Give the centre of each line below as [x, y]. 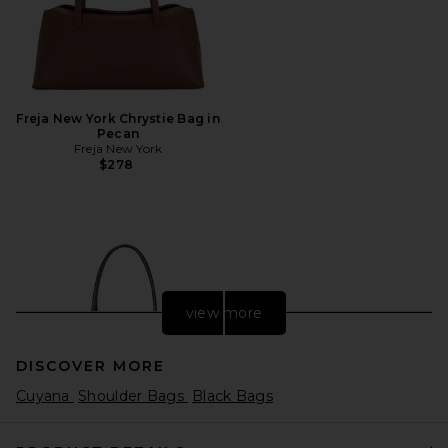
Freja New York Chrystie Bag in [118, 118]
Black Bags [233, 395]
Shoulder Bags [133, 395]
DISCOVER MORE [90, 365]
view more [224, 312]
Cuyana [45, 395]
